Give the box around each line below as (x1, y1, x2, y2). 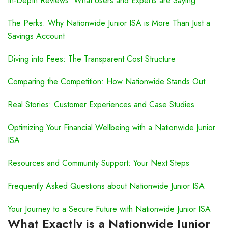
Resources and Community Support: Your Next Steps (8, 157, 189, 169)
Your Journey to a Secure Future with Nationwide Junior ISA (8, 203, 211, 215)
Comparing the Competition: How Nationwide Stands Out (8, 76, 205, 88)
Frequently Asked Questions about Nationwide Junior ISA (8, 180, 205, 192)
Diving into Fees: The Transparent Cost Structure (8, 53, 176, 65)
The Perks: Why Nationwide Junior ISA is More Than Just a (8, 17, 210, 29)
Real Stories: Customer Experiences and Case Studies (8, 99, 194, 110)
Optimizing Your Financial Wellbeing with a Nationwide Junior (8, 122, 215, 133)
